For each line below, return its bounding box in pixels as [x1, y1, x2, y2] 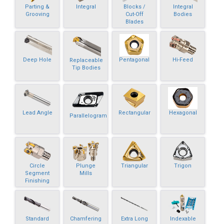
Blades [125, 18, 143, 25]
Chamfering [70, 215, 102, 222]
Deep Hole [23, 56, 52, 63]
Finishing [25, 177, 50, 184]
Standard [25, 215, 49, 222]
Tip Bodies [71, 64, 100, 71]
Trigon [174, 162, 192, 169]
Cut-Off [125, 11, 143, 18]
